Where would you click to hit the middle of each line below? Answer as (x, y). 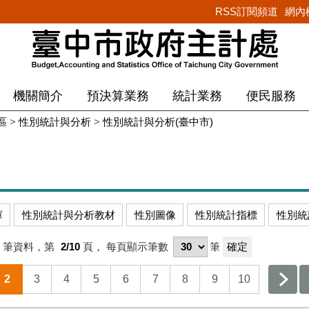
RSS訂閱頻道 (246, 11)
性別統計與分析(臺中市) (158, 122)
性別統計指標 (226, 215)
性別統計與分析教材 (68, 215)
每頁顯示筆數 (138, 247)
